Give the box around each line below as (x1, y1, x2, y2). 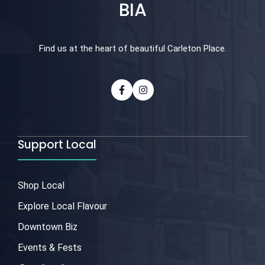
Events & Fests (18, 241, 82, 253)
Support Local (18, 136, 96, 153)
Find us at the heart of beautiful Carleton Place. (38, 43, 227, 54)
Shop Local (18, 179, 64, 191)
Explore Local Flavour (18, 200, 107, 212)
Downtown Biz (18, 221, 77, 232)
